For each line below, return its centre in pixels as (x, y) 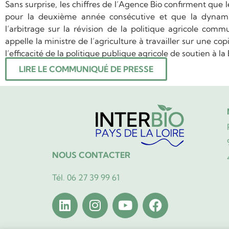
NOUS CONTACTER (91, 155)
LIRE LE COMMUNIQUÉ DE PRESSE (86, 69)
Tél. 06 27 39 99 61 (86, 178)
